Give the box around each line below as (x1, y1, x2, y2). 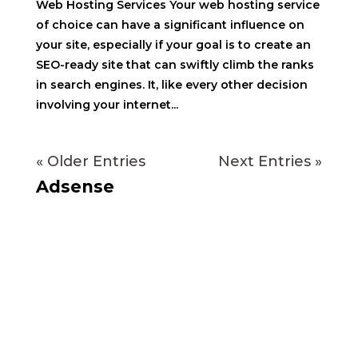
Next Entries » (218, 153, 323, 170)
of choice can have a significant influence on (35, 18, 304, 32)
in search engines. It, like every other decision (35, 78, 308, 92)
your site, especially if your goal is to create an (35, 38, 311, 52)
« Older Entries (35, 153, 145, 170)
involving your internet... (35, 97, 178, 112)
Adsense (35, 177, 114, 197)
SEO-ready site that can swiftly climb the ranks (35, 58, 314, 72)
